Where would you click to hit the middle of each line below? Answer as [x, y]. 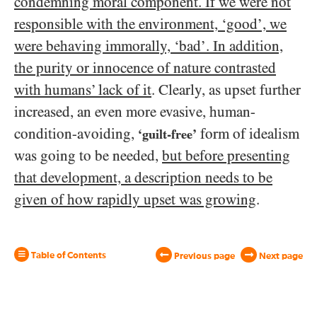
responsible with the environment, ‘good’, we [150, 24]
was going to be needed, [88, 156]
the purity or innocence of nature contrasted [145, 68]
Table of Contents [68, 256]
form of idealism [248, 134]
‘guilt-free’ [167, 134]
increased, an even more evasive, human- [135, 112]
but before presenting [226, 156]
